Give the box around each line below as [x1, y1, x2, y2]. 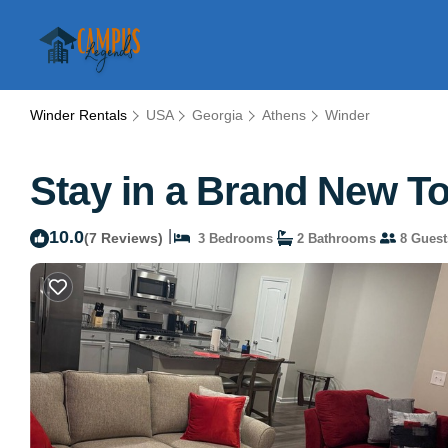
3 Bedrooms [190, 230, 273, 246]
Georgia [192, 107, 243, 123]
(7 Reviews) [84, 229, 163, 246]
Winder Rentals [30, 107, 131, 123]
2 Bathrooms [293, 230, 376, 246]
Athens [262, 107, 306, 123]
